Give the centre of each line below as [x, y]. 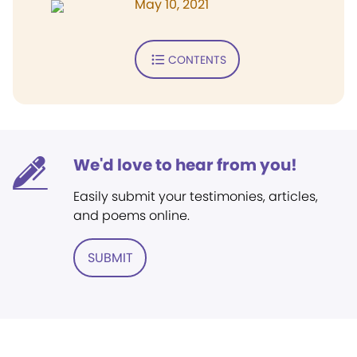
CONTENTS [197, 59]
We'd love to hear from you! [185, 165]
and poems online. [131, 216]
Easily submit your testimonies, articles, [196, 196]
